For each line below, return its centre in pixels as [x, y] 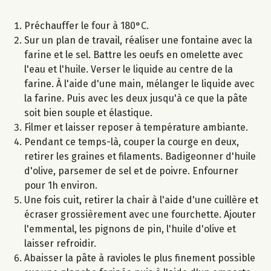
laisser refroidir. [60, 244]
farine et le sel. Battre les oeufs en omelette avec [134, 55]
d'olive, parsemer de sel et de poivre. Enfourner [131, 171]
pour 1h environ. [61, 186]
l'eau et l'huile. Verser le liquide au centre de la [129, 70]
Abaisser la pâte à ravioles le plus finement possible [140, 258]
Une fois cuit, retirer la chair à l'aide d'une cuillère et [141, 200]
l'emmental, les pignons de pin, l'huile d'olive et [130, 229]
